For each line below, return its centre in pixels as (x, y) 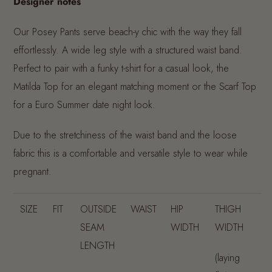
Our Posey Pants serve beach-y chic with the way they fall (127, 32)
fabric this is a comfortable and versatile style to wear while (131, 153)
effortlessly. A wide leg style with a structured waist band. (128, 50)
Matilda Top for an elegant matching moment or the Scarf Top (135, 86)
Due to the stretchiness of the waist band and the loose (125, 135)
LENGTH (98, 245)
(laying (228, 257)
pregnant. (32, 171)
